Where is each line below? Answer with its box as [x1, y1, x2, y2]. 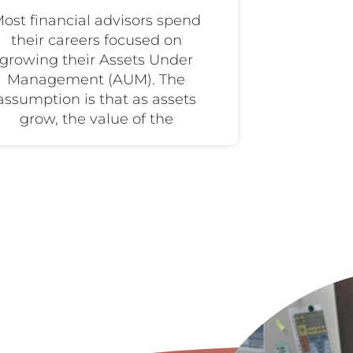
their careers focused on [10, 31, 182, 49]
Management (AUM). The [7, 70, 185, 88]
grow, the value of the [19, 110, 173, 128]
